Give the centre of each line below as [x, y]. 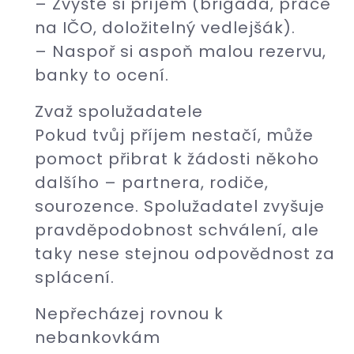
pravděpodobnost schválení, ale [177, 230]
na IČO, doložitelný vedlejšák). [165, 28]
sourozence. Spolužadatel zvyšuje [180, 206]
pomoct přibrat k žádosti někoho [177, 159]
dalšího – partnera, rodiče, [152, 183]
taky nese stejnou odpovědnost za [185, 254]
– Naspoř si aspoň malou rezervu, [181, 51]
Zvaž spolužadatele [119, 111]
